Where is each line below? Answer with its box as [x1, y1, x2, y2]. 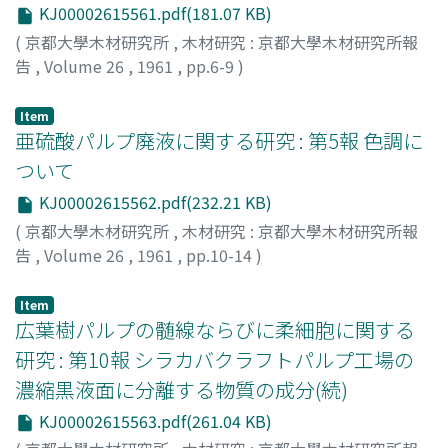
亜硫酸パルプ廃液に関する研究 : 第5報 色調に [15, 125, 423, 155]
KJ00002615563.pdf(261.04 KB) [35, 408, 272, 433]
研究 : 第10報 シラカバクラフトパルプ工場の [15, 344, 414, 374]
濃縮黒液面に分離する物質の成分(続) [15, 374, 348, 404]
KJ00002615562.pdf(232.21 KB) [35, 189, 272, 214]
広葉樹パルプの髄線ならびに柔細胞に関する [15, 314, 415, 344]
